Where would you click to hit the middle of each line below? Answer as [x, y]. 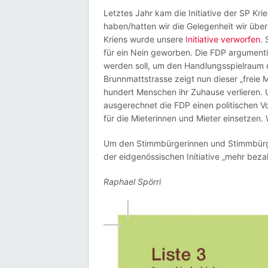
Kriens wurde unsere [144, 39]
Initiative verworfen [223, 39]
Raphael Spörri [132, 182]
